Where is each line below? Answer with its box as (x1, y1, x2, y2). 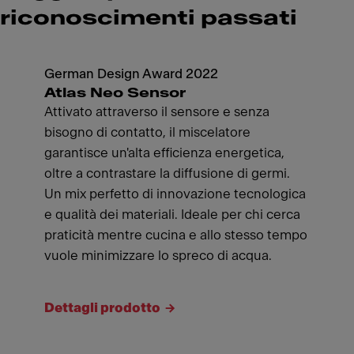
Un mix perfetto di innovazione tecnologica (44, 187, 306, 201)
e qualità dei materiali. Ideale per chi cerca (44, 208, 300, 221)
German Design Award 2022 (44, 67, 218, 81)
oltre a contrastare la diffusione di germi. (44, 167, 290, 180)
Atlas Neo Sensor (44, 86, 186, 100)
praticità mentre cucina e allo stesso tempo (44, 228, 307, 242)
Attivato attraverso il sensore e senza (44, 105, 269, 119)
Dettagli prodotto (44, 301, 160, 314)
